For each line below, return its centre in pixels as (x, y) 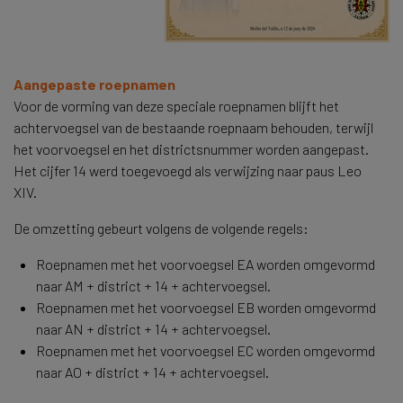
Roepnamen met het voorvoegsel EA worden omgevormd (206, 264)
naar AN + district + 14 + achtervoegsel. (153, 329)
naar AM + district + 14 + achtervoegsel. (153, 286)
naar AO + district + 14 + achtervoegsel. (152, 372)
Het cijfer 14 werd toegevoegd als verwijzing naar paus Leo (188, 170)
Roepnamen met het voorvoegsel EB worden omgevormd (206, 307)
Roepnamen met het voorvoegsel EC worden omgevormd (206, 350)
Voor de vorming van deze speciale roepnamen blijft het (176, 106)
